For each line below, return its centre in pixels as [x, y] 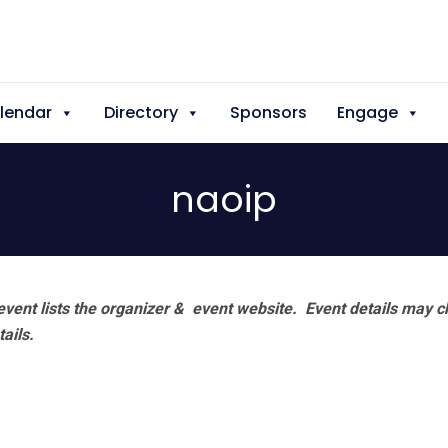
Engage [367, 112]
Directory [141, 112]
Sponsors [268, 112]
